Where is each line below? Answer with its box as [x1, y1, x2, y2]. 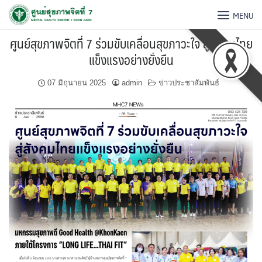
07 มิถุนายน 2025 [47, 78, 106, 87]
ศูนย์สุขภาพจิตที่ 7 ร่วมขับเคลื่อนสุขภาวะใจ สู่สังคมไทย [9, 32, 253, 54]
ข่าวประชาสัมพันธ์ [158, 78, 219, 87]
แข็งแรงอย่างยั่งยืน [88, 49, 174, 70]
